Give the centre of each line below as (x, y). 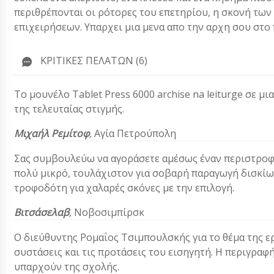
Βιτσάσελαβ (42, 213)
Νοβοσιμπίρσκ (109, 213)
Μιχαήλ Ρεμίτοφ (52, 134)
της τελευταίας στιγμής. (69, 109)
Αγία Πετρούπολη (135, 134)
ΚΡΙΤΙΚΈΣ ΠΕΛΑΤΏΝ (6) (94, 61)
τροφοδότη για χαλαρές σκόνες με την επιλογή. (124, 188)
